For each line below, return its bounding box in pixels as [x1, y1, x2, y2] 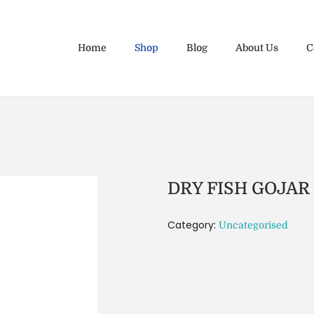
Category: [168, 217, 219, 232]
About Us [235, 42, 278, 54]
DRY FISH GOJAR [168, 178, 310, 198]
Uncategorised [219, 219, 288, 231]
